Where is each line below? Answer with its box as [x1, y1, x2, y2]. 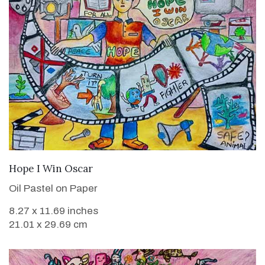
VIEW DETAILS [97, 160, 168, 173]
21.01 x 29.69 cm [9, 218, 88, 230]
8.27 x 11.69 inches [9, 205, 98, 216]
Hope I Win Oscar [9, 161, 93, 175]
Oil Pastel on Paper [9, 182, 98, 194]
